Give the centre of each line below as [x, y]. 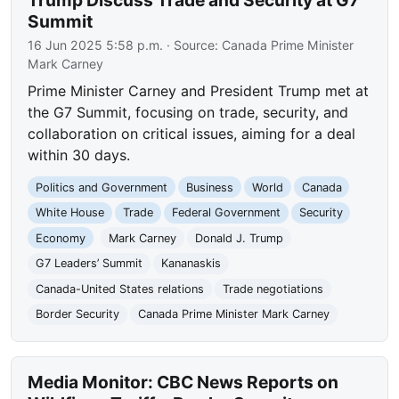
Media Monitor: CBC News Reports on [183, 383]
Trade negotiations [273, 289]
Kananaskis [191, 264]
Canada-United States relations [120, 289]
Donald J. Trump [239, 238]
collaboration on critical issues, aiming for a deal [192, 133]
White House [70, 213]
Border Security [78, 314]
